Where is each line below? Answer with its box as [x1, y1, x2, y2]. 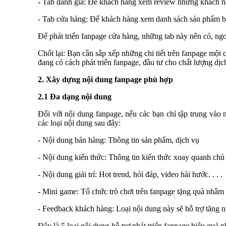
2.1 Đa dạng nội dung [38, 92, 111, 101]
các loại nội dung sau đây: [38, 119, 121, 127]
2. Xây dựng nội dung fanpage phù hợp [38, 75, 173, 84]
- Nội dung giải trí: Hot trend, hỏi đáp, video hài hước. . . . [38, 170, 222, 179]
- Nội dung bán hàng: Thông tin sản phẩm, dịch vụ [38, 136, 199, 144]
